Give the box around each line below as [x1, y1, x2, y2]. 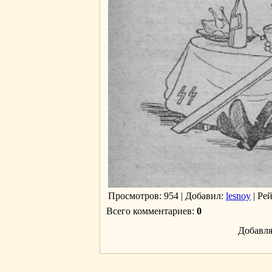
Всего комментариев [106, 206, 192, 216]
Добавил [185, 191, 221, 201]
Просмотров [108, 191, 159, 201]
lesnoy [226, 191, 251, 201]
